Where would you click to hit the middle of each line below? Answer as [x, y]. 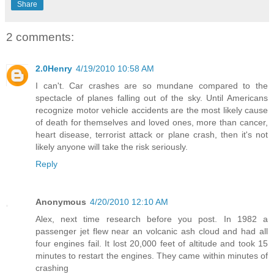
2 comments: [40, 37]
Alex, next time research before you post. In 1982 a [152, 219]
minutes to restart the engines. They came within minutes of [152, 256]
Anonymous [61, 202]
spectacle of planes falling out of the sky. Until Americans [152, 98]
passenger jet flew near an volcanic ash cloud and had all [152, 231]
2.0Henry [54, 69]
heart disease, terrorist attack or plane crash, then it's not [152, 135]
